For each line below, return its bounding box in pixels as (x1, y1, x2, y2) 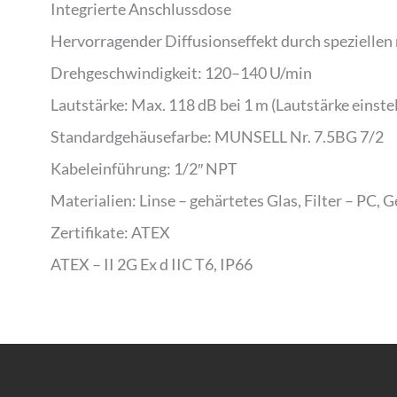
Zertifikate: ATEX (51, 222, 170, 243)
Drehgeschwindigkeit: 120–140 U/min (51, 63, 312, 83)
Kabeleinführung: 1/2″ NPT (51, 159, 237, 179)
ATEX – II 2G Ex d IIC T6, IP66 (51, 254, 253, 275)
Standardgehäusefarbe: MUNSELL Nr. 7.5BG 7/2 (51, 127, 384, 147)
